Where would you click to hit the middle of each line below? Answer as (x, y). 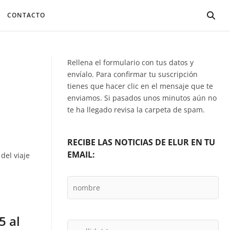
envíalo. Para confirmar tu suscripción (132, 74)
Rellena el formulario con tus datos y (130, 62)
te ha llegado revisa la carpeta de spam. (136, 110)
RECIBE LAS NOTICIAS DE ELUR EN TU (141, 142)
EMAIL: (81, 155)
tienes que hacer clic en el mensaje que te (140, 86)
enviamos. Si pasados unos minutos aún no (142, 98)
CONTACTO (26, 15)
